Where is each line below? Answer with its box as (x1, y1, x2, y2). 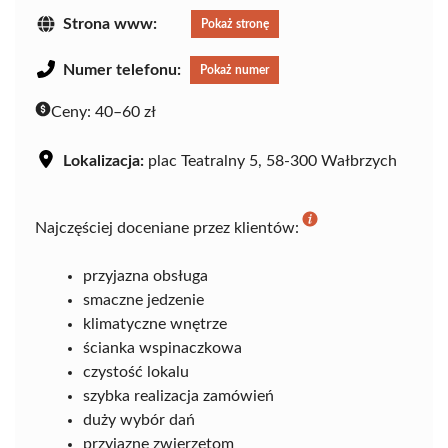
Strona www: (63, 15, 157, 32)
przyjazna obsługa (83, 267, 208, 284)
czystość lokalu (83, 363, 189, 380)
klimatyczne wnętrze (83, 315, 227, 332)
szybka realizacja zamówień (83, 387, 274, 404)
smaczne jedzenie (83, 291, 204, 308)
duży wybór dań (83, 411, 195, 428)
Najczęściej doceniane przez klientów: (35, 219, 299, 236)
